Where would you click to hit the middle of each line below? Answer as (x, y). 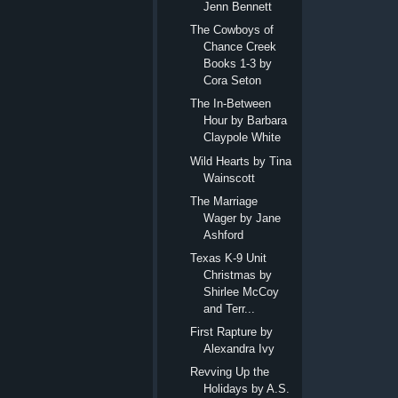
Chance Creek (240, 47)
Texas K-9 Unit (229, 258)
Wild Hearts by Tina (241, 161)
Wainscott (230, 178)
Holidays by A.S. (247, 389)
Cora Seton (233, 81)
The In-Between (231, 104)
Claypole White (243, 138)
